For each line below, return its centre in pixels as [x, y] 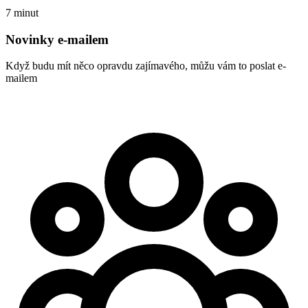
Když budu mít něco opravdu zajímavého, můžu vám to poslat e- [146, 66]
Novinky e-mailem [57, 39]
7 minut [22, 13]
